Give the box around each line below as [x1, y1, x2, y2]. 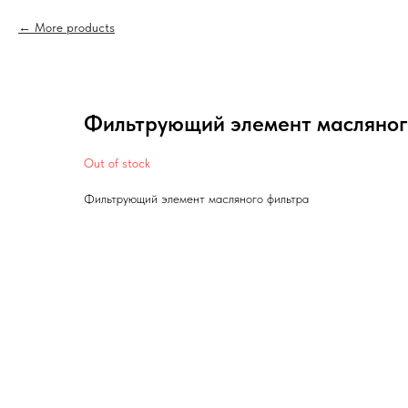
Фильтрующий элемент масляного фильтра [84, 191, 309, 206]
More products [35, 20, 115, 35]
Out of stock [84, 156, 150, 170]
